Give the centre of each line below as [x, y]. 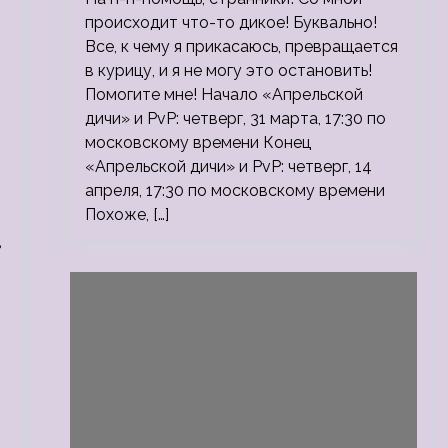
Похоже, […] [126, 214]
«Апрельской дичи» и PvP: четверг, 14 [228, 166]
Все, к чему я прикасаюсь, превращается [241, 46]
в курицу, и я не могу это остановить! [228, 70]
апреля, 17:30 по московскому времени [234, 190]
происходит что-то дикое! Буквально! [230, 22]
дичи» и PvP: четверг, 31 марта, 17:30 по [235, 118]
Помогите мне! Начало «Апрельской [223, 94]
